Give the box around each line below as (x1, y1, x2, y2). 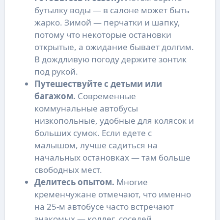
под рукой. (34, 65, 78, 77)
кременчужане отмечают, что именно (34, 188, 191, 200)
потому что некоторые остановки (34, 28, 171, 40)
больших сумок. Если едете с (34, 127, 152, 138)
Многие (114, 176, 148, 188)
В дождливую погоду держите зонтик (34, 53, 187, 65)
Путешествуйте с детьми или (34, 78, 162, 89)
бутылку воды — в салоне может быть (34, 4, 190, 16)
